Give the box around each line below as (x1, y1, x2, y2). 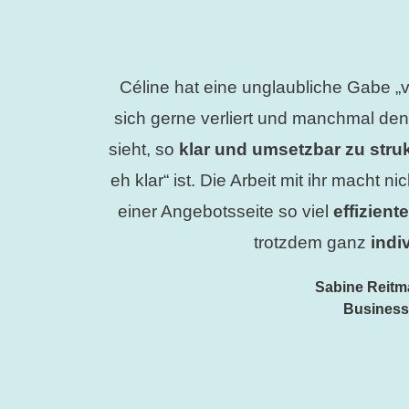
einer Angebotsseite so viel (118, 202, 334, 222)
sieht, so (109, 140, 180, 160)
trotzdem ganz (254, 233, 372, 253)
